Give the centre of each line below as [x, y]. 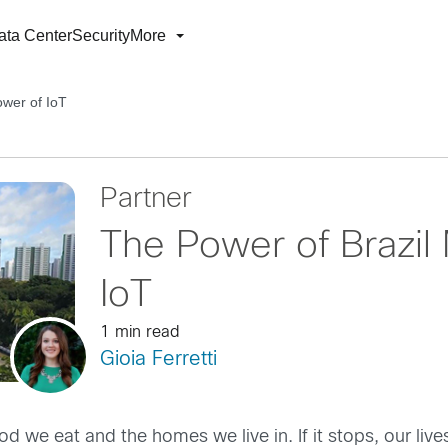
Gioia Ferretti [158, 359]
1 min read [139, 332]
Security [101, 35]
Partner [145, 200]
